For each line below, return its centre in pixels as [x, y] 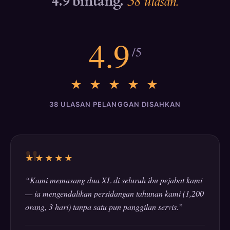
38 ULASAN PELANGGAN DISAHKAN [115, 104]
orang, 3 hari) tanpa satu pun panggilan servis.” [104, 207]
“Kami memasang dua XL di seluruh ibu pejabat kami [114, 180]
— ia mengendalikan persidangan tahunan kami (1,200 [114, 194]
